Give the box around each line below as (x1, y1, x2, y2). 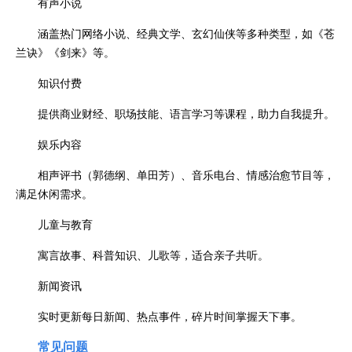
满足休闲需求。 (16, 185, 93, 201)
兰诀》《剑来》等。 (16, 43, 115, 60)
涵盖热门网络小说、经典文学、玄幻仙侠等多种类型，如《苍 (38, 24, 335, 41)
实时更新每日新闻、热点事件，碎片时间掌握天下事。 (38, 307, 302, 324)
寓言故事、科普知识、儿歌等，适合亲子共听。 (38, 246, 269, 262)
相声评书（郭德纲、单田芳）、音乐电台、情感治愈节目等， (38, 166, 335, 182)
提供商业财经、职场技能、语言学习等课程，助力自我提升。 (38, 104, 335, 121)
